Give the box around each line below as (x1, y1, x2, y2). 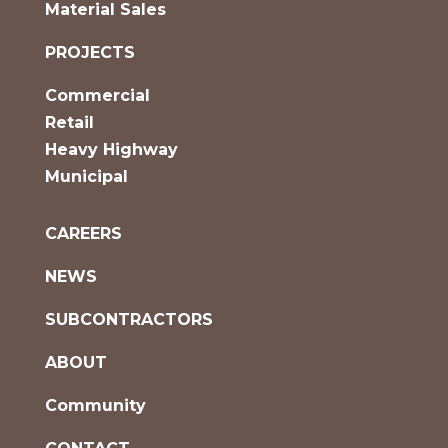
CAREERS (44, 223, 122, 243)
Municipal (44, 166, 128, 186)
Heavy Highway (44, 139, 178, 159)
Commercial (44, 85, 150, 105)
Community (44, 395, 146, 415)
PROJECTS (44, 42, 135, 62)
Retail (44, 112, 94, 132)
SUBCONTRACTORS (44, 309, 213, 329)
